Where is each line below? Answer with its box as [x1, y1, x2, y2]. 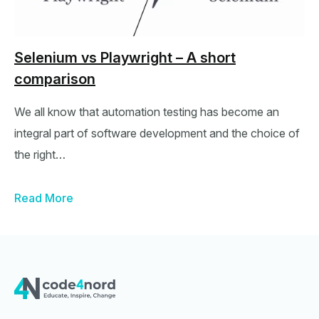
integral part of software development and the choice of [14, 126, 300, 140]
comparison [14, 70, 95, 88]
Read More [14, 191, 73, 205]
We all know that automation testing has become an [14, 105, 279, 119]
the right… [14, 147, 66, 162]
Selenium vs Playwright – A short [14, 49, 236, 66]
